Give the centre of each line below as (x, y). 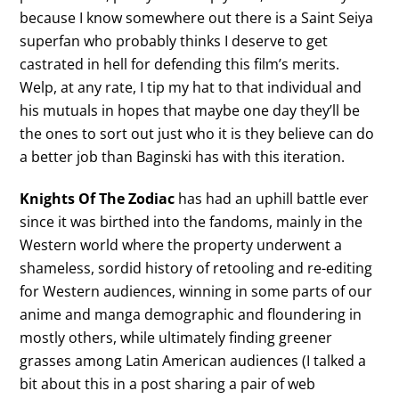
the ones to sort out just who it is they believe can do (197, 133)
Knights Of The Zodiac (98, 198)
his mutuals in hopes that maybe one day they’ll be (190, 110)
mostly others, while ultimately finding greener (176, 337)
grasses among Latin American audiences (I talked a (193, 360)
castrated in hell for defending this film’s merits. (180, 64)
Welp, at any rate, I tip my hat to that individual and (191, 87)
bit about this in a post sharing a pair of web (168, 383)
